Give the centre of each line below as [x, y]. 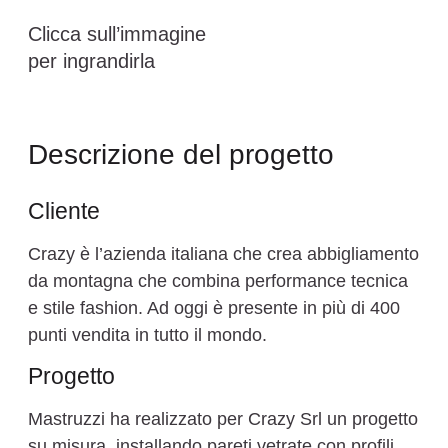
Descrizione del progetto [181, 154]
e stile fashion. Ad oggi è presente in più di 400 [214, 307]
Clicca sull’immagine [117, 34]
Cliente [64, 211]
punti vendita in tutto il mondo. [147, 334]
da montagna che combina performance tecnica [218, 280]
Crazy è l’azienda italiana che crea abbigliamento [223, 253]
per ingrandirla [91, 61]
